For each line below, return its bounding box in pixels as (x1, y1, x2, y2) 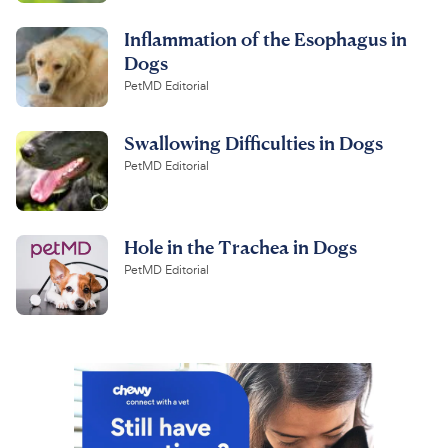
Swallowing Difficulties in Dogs (124, 130, 383, 154)
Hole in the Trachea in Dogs (124, 234, 357, 258)
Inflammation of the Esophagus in (124, 26, 407, 50)
